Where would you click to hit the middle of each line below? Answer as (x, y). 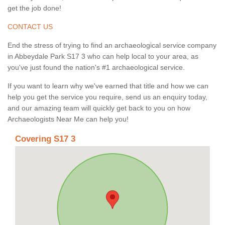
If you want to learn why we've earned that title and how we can (108, 86)
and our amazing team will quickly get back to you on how (99, 108)
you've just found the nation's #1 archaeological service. (96, 68)
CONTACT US (30, 27)
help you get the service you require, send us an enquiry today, (107, 97)
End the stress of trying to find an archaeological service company (112, 45)
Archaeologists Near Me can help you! (68, 119)
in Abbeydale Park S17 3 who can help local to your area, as (103, 57)
